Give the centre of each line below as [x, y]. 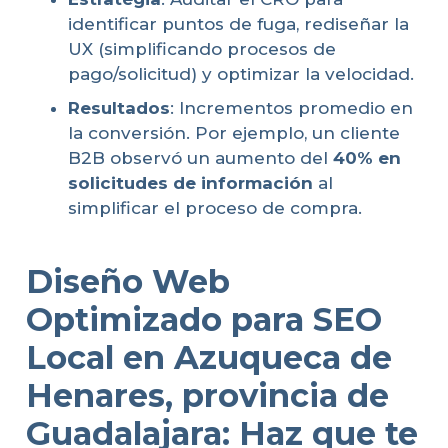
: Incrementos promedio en [291, 107]
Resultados [119, 107]
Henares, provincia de [207, 396]
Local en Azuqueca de [208, 358]
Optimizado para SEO [203, 320]
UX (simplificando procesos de [202, 49]
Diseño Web [127, 282]
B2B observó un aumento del [200, 157]
